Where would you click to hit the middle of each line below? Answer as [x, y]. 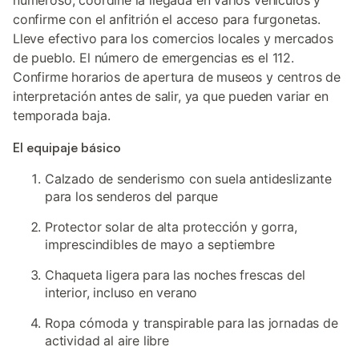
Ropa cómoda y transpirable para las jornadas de [192, 323]
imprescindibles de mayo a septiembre [160, 244]
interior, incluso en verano [121, 292]
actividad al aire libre [107, 341]
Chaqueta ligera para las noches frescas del [175, 275]
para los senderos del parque [132, 196]
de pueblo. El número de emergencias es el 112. [153, 58]
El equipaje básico [67, 147]
